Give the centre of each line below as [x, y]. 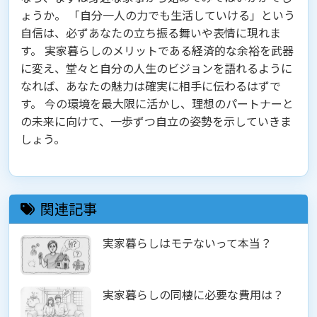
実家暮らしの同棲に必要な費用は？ [193, 295]
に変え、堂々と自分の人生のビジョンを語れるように [156, 68]
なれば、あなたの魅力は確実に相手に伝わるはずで [151, 86]
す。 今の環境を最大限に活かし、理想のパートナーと [157, 104]
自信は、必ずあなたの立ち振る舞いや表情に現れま [151, 33]
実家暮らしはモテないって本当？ [187, 243]
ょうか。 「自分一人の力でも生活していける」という [158, 15]
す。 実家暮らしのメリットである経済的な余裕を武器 [157, 51]
